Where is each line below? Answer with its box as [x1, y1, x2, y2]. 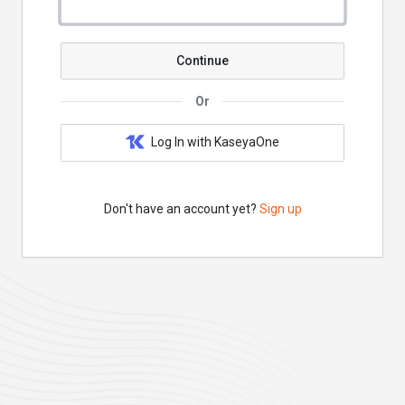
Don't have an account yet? [103, 201, 259, 216]
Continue [176, 52, 229, 68]
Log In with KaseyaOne [151, 134, 279, 149]
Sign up [259, 201, 302, 216]
